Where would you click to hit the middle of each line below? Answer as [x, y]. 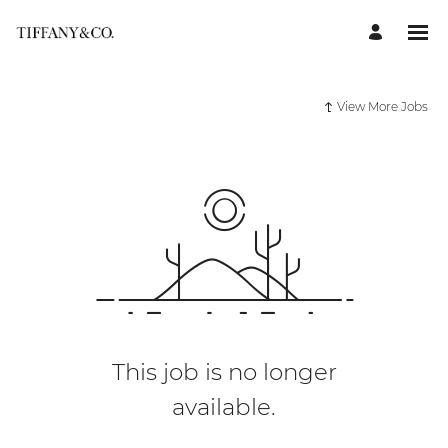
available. [224, 407]
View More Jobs [382, 106]
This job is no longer [224, 372]
